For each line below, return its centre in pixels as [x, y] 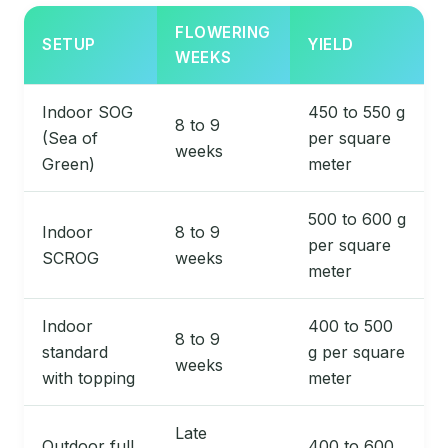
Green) [68, 164]
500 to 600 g [357, 219]
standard [75, 352]
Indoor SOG [87, 112]
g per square [356, 352]
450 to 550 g [356, 112]
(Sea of [70, 138]
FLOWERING [223, 33]
